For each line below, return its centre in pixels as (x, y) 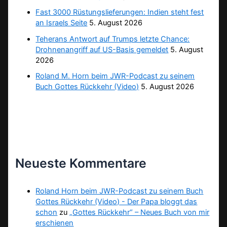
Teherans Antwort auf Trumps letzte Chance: (113, 39)
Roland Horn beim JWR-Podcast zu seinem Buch (120, 191)
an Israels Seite (62, 23)
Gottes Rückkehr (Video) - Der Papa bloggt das (117, 202)
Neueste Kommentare (81, 163)
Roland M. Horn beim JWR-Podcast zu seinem (115, 76)
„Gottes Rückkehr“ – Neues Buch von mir (140, 213)
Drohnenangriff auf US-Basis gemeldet (102, 49)
